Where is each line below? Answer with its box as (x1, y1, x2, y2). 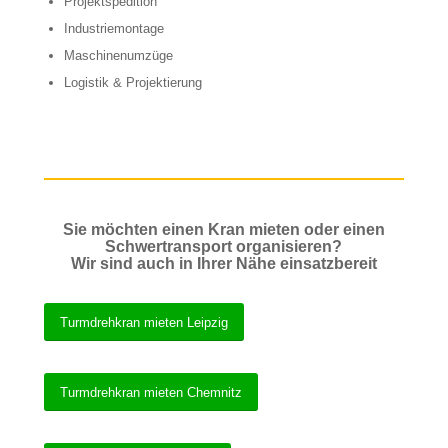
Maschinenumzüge (63, 48, 173, 64)
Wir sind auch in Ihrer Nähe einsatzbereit (70, 255, 377, 273)
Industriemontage (63, 21, 164, 37)
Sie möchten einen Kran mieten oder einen (62, 221, 385, 239)
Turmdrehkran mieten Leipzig (59, 315, 228, 331)
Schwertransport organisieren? (105, 238, 343, 256)
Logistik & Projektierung (63, 75, 202, 91)
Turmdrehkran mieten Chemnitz (59, 385, 242, 401)
